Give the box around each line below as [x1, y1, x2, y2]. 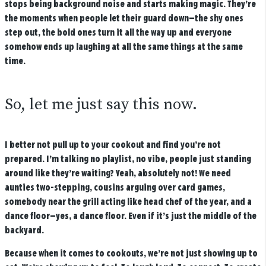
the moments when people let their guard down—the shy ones [4, 14, 243, 23]
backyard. [4, 226, 44, 235]
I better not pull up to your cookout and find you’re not [4, 140, 221, 150]
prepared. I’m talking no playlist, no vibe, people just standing [4, 154, 251, 164]
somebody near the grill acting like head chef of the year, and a [4, 197, 252, 207]
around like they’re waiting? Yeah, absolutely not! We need [4, 169, 231, 178]
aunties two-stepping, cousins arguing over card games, [4, 183, 225, 192]
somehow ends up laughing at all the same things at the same [4, 42, 243, 52]
